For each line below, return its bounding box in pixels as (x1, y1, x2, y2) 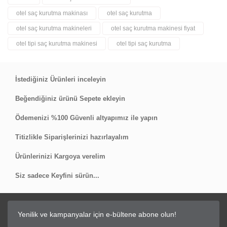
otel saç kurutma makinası (16, 9, 88, 17)
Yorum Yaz (99, 28, 128, 36)
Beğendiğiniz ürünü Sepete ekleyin (15, 94, 125, 102)
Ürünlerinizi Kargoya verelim (15, 152, 105, 160)
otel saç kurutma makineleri (16, 24, 92, 32)
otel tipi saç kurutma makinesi (16, 40, 97, 47)
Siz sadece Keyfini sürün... (15, 171, 99, 179)
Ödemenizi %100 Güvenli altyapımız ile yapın (15, 113, 158, 122)
